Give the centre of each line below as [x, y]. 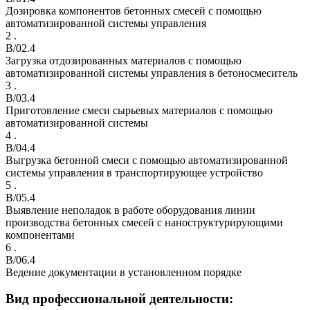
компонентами [40, 235]
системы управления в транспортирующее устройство [134, 172]
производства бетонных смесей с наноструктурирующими [144, 222]
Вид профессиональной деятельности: [119, 299]
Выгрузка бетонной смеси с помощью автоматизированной [147, 160]
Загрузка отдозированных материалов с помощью [124, 60]
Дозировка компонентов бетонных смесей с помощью [134, 10]
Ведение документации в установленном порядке [124, 272]
